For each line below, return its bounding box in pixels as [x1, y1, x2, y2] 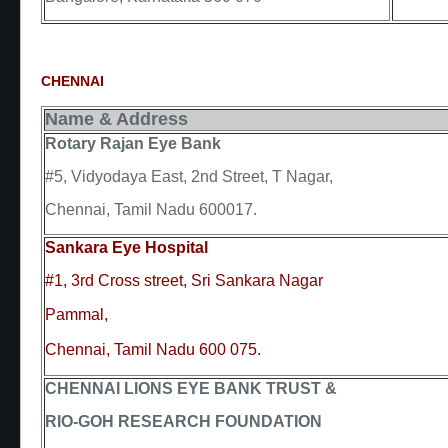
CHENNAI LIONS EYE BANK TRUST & [45, 379, 337, 397]
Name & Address [45, 108, 188, 129]
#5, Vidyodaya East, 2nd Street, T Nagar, [45, 167, 333, 185]
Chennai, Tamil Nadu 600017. [45, 201, 257, 219]
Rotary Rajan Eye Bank [45, 134, 221, 152]
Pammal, [45, 306, 108, 324]
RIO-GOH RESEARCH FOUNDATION [45, 412, 322, 430]
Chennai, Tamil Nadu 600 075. [45, 340, 261, 358]
